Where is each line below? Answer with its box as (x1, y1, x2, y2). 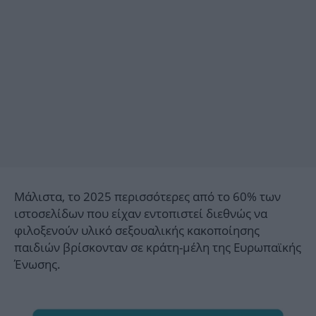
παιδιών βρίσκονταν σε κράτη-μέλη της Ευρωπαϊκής (14, 239, 301, 256)
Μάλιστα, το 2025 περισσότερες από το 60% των (14, 188, 281, 205)
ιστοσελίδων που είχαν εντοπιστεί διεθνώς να (14, 205, 267, 222)
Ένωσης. (14, 256, 61, 273)
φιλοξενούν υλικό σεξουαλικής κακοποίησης (14, 222, 260, 239)
